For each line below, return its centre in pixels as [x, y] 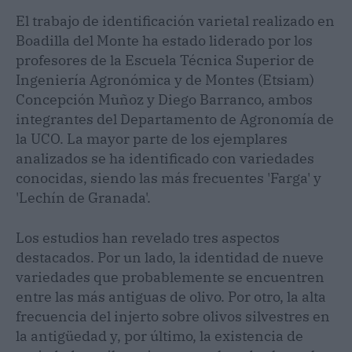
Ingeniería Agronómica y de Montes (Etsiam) [165, 80]
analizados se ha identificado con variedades [165, 159]
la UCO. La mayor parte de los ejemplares [152, 139]
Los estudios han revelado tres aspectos [148, 238]
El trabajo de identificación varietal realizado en [175, 21]
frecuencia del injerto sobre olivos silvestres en [173, 317]
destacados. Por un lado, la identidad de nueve [170, 258]
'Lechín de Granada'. [83, 198]
